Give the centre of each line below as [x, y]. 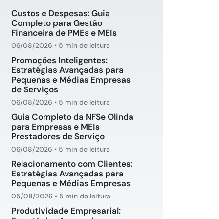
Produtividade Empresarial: [66, 211]
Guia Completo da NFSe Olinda [72, 117]
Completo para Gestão [57, 23]
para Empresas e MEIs [55, 127]
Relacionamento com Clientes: [72, 164]
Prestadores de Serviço [58, 136]
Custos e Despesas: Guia [61, 13]
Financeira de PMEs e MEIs [64, 33]
